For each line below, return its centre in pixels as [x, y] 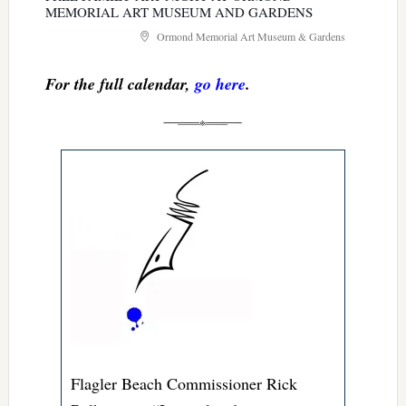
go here [220, 83]
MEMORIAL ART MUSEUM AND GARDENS [179, 11]
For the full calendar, [120, 83]
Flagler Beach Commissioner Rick [184, 383]
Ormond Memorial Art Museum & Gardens [249, 36]
